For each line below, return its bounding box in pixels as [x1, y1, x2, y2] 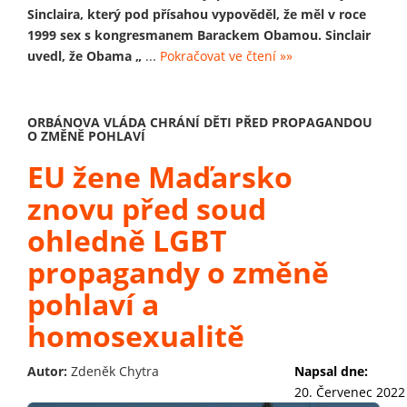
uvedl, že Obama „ [27, 46, 142, 65]
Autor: [27, 362, 71, 380]
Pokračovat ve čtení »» [160, 46, 293, 65]
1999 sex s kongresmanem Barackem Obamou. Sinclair [27, 25, 371, 44]
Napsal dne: [294, 362, 372, 380]
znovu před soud [27, 188, 266, 228]
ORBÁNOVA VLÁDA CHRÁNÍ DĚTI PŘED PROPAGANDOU [27, 113, 372, 131]
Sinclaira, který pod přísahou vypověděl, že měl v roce [27, 5, 366, 23]
